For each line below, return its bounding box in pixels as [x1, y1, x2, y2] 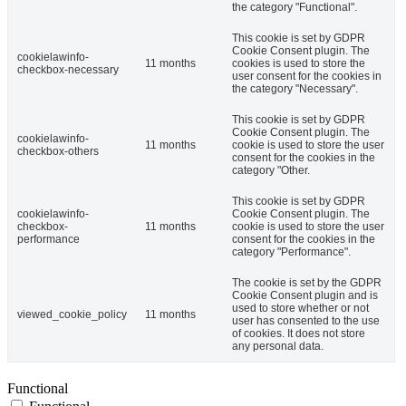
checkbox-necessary [17, 63, 119, 77]
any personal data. [232, 340, 324, 353]
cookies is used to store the [232, 57, 365, 71]
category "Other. [232, 164, 310, 178]
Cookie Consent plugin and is [232, 289, 378, 303]
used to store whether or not [232, 302, 369, 315]
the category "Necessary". [232, 82, 358, 96]
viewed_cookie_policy [17, 308, 127, 322]
